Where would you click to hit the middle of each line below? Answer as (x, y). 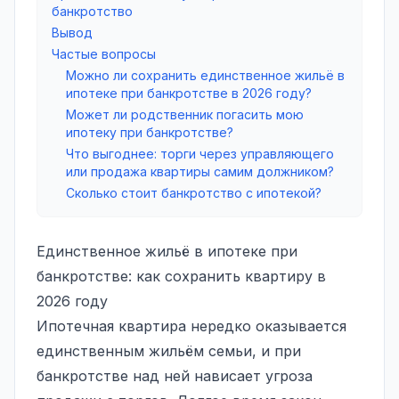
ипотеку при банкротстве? (150, 132)
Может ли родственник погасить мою (185, 114)
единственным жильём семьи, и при (169, 350)
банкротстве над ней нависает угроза (175, 375)
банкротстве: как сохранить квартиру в (181, 276)
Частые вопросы (104, 53)
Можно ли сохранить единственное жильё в (205, 75)
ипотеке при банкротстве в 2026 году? (189, 93)
